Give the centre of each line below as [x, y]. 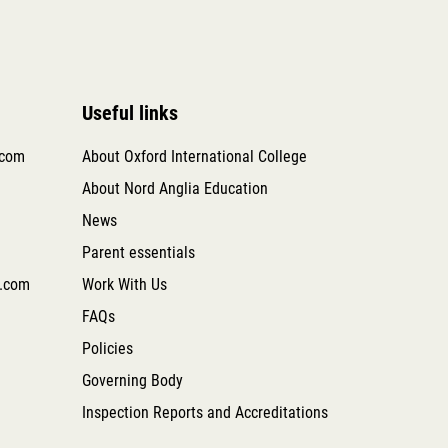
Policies [107, 349]
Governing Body [132, 381]
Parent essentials [138, 253]
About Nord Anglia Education [174, 189]
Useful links [129, 113]
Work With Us [124, 285]
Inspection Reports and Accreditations [204, 413]
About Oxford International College [194, 157]
